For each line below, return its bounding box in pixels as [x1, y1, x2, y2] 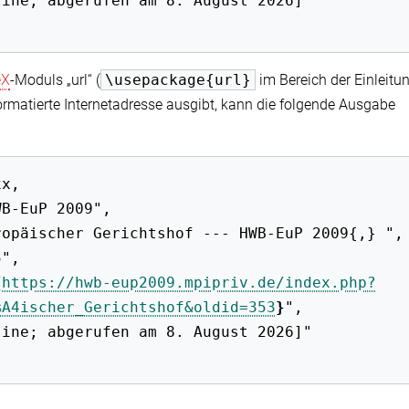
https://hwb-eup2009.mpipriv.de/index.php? [2, 273, 376, 291]
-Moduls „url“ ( [10, 70, 100, 89]
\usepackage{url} [105, 70, 251, 89]
